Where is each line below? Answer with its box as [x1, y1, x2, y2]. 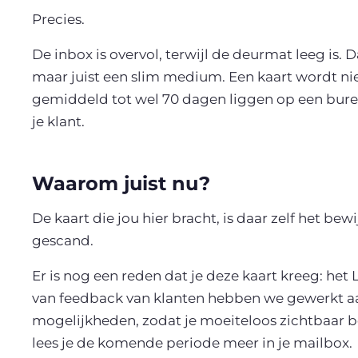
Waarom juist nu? [32, 172, 210, 195]
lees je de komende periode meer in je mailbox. [32, 335, 352, 351]
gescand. [32, 233, 97, 249]
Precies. [32, 11, 85, 27]
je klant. [32, 113, 85, 129]
